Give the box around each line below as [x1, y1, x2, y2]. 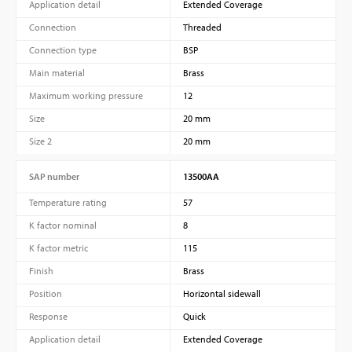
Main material [29, 66, 85, 79]
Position [29, 287, 62, 299]
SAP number [29, 170, 79, 182]
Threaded [182, 20, 222, 33]
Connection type [29, 43, 97, 56]
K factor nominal [29, 218, 97, 231]
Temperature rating [29, 196, 107, 208]
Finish [29, 264, 53, 277]
